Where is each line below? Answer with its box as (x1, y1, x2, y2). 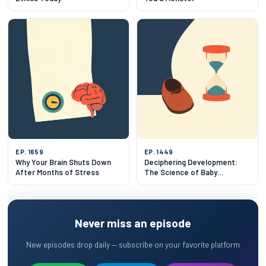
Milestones (144, 178, 183, 188)
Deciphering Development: (144, 157, 237, 167)
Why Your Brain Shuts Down (15, 157, 112, 167)
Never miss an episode (75, 216, 191, 230)
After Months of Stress (15, 167, 100, 178)
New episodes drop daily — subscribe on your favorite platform (26, 239, 240, 250)
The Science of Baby (144, 167, 217, 178)
